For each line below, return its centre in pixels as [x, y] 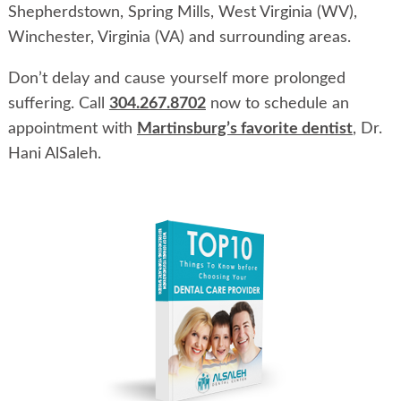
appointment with [72, 129]
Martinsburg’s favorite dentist [244, 129]
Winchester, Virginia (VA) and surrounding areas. [179, 38]
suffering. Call [58, 104]
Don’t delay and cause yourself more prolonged [176, 79]
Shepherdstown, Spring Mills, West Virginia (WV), [182, 13]
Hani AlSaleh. [54, 154]
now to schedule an [277, 104]
